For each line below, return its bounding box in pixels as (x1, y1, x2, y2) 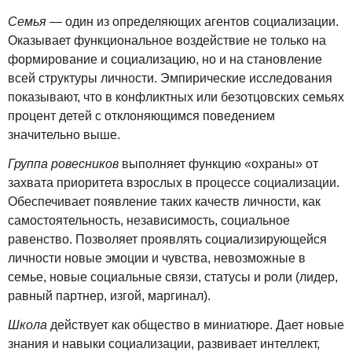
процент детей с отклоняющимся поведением (8, 109, 275, 123)
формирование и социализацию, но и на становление (8, 53, 322, 67)
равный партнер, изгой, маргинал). (8, 288, 211, 302)
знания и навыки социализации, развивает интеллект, (8, 336, 320, 350)
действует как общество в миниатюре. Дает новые (50, 317, 344, 332)
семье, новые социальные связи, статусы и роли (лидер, (8, 269, 338, 284)
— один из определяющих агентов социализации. (46, 15, 339, 29)
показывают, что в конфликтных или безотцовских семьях (8, 90, 344, 104)
